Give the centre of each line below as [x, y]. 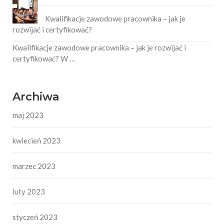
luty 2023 [29, 192]
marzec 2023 [34, 166]
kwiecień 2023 [36, 141]
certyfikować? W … [44, 59]
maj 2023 [28, 115]
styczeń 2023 [35, 217]
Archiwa [36, 97]
